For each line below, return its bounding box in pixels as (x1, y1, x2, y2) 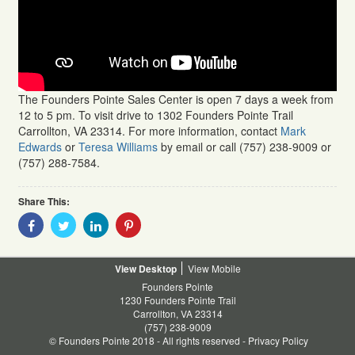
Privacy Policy (248, 334, 308, 348)
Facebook (46, 243, 96, 260)
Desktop (138, 261, 177, 277)
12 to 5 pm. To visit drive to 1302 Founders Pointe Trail (18, 107, 293, 124)
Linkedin (111, 243, 153, 260)
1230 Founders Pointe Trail (119, 293, 236, 307)
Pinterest (140, 243, 185, 260)
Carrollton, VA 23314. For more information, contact (18, 123, 281, 139)
